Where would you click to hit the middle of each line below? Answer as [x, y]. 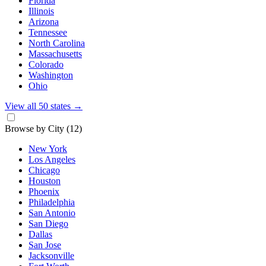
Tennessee [48, 32]
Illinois [41, 11]
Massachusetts [55, 54]
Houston [45, 181]
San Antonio [52, 213]
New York [48, 149]
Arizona [44, 22]
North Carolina [57, 43]
